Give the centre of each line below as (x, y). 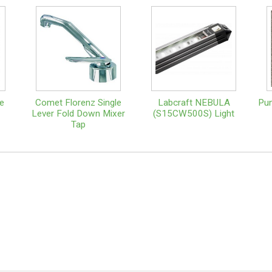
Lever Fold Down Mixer (78, 113)
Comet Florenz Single (78, 102)
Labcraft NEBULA (194, 102)
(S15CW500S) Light (194, 113)
